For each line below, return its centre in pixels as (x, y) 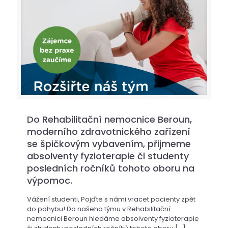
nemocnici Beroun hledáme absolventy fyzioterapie (113, 219)
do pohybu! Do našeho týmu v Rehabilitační (99, 209)
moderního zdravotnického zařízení (109, 132)
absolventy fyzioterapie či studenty (108, 156)
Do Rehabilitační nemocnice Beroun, (109, 120)
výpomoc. (50, 181)
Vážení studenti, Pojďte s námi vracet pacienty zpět (111, 199)
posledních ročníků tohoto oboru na (111, 168)
